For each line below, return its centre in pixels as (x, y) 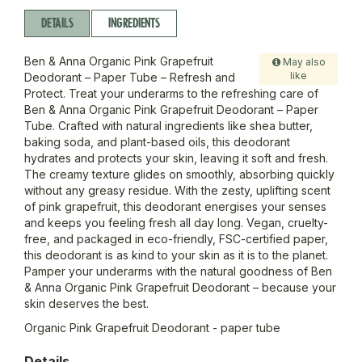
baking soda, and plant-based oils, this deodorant (157, 142)
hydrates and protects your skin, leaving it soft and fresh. (176, 158)
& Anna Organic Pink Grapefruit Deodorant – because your (180, 288)
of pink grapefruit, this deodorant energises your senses (175, 207)
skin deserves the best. (86, 304)
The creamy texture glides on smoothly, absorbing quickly (179, 175)
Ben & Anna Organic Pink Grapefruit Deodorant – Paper (171, 110)
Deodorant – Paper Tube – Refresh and (130, 78)
